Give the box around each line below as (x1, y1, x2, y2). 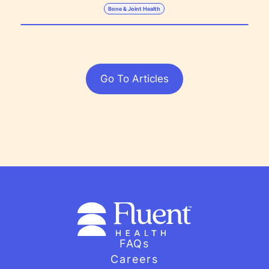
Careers (110, 253, 159, 265)
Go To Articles (100, 73, 169, 85)
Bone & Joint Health (108, 5, 161, 12)
